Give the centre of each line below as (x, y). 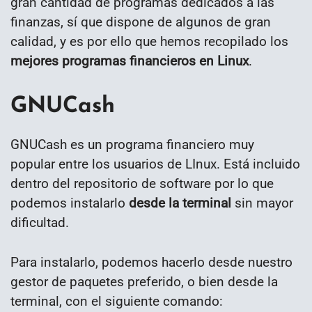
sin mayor (264, 203)
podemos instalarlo (70, 203)
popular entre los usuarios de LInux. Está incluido (155, 164)
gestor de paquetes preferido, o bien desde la (144, 281)
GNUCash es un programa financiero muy (132, 144)
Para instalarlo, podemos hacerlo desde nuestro (151, 262)
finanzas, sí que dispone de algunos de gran (141, 22)
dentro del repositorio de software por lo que (142, 183)
